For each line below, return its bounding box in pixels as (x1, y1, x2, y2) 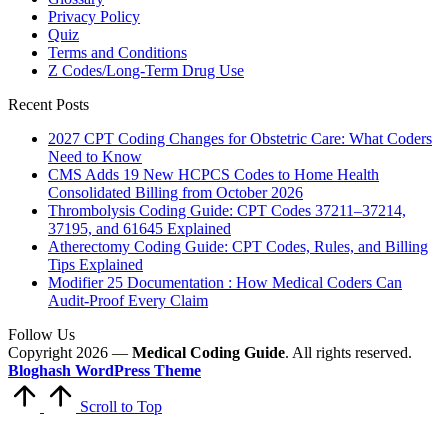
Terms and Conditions (48, 43, 187, 61)
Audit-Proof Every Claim (48, 291, 208, 309)
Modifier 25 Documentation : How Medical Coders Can (48, 273, 402, 291)
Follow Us (8, 325, 75, 343)
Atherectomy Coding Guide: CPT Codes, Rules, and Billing (48, 237, 428, 255)
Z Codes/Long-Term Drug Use (48, 61, 244, 79)
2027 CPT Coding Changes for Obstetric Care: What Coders (48, 129, 432, 147)
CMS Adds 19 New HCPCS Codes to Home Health (48, 165, 379, 183)
